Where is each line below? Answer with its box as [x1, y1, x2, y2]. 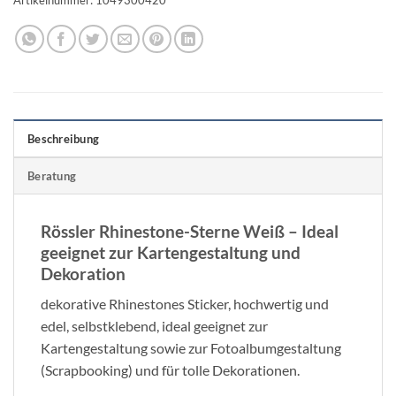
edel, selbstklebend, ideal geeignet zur [41, 317, 268, 335]
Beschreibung [27, 131, 100, 146]
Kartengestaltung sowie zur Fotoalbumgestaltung [41, 339, 341, 357]
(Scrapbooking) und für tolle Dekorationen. [41, 362, 300, 379]
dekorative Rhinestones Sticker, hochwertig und [41, 295, 329, 313]
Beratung [27, 168, 77, 183]
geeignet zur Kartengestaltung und [41, 241, 301, 263]
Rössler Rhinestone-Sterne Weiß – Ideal [41, 220, 339, 241]
